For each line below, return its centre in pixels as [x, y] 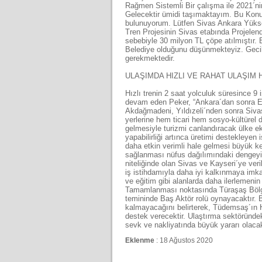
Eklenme [139, 241]
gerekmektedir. [150, 58]
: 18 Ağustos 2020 [183, 241]
